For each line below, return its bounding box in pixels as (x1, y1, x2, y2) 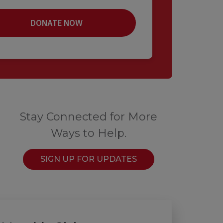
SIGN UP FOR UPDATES (40, 154, 137, 164)
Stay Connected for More (20, 110, 158, 123)
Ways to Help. (51, 126, 127, 140)
